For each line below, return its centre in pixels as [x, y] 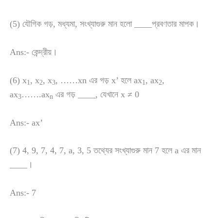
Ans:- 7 [23, 193]
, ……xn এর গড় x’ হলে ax [99, 80]
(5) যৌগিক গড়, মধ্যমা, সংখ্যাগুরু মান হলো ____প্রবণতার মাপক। [105, 24]
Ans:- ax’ [26, 122]
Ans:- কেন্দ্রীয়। [34, 52]
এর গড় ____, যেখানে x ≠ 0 [96, 94]
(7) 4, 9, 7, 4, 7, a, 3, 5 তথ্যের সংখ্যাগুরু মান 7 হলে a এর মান [105, 151]
